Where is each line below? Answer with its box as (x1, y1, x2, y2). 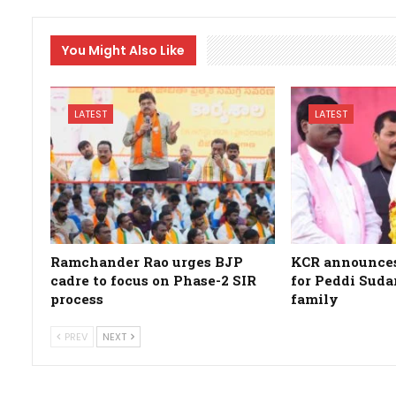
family (290, 289, 339, 308)
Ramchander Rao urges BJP (49, 252, 243, 270)
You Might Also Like (61, 41, 185, 59)
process (49, 289, 103, 308)
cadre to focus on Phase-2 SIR (49, 270, 256, 289)
